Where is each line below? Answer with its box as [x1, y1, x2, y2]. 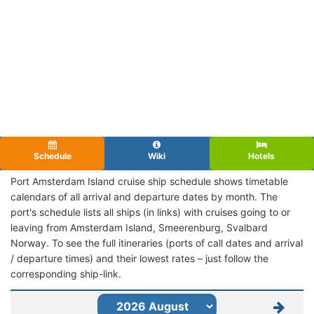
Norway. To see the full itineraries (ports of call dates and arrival [11, 236, 303, 249]
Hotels [248, 150, 275, 161]
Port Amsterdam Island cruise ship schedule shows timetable [11, 175, 288, 187]
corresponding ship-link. [11, 267, 121, 280]
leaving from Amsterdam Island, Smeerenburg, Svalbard [11, 221, 268, 233]
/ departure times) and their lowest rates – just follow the [11, 252, 268, 264]
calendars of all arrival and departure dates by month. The [11, 190, 278, 203]
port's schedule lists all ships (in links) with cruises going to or [11, 205, 290, 218]
